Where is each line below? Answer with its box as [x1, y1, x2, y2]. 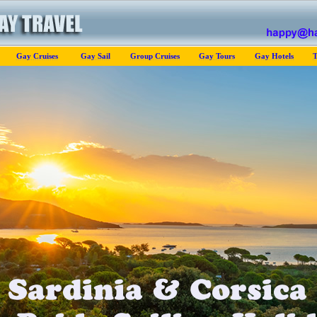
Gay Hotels [254, 52, 294, 60]
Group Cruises [129, 52, 180, 60]
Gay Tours [198, 52, 235, 60]
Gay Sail [80, 52, 110, 60]
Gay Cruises [16, 52, 58, 60]
